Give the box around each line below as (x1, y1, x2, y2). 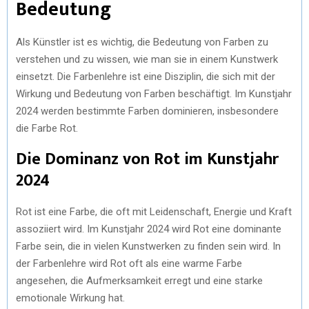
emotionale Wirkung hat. (16, 292, 125, 304)
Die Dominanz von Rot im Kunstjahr (16, 146, 279, 173)
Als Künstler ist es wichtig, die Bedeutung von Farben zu (16, 36, 268, 48)
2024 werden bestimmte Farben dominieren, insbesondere (16, 105, 279, 117)
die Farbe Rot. (16, 122, 78, 134)
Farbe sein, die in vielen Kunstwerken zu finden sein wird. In (16, 240, 281, 252)
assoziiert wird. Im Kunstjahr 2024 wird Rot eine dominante (16, 223, 281, 235)
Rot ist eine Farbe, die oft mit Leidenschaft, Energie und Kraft (16, 206, 292, 218)
